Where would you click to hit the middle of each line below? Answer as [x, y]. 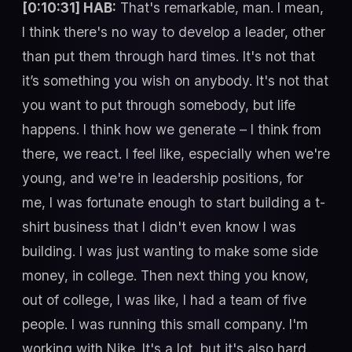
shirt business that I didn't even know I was [159, 226]
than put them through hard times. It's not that [169, 56]
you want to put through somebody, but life [159, 104]
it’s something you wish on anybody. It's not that [175, 80]
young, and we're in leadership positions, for [163, 178]
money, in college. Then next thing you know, [165, 275]
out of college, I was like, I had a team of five [164, 299]
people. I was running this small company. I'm [165, 324]
